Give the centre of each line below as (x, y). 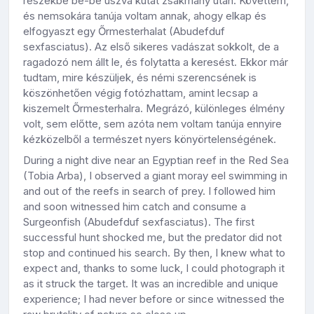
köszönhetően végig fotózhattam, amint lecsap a (141, 93)
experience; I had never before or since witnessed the (154, 299)
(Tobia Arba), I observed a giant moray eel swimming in (155, 176)
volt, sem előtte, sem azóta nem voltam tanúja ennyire (152, 124)
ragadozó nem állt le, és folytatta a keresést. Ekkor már (156, 62)
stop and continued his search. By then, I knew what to (154, 253)
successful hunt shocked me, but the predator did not (152, 238)
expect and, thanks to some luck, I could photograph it (154, 268)
